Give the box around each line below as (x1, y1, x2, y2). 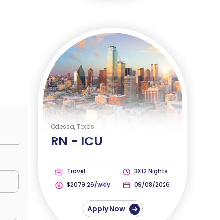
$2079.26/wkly (65, 180, 110, 189)
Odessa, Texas (51, 122, 95, 131)
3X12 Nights (132, 167, 168, 176)
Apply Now (87, 204, 127, 214)
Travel (65, 167, 86, 176)
